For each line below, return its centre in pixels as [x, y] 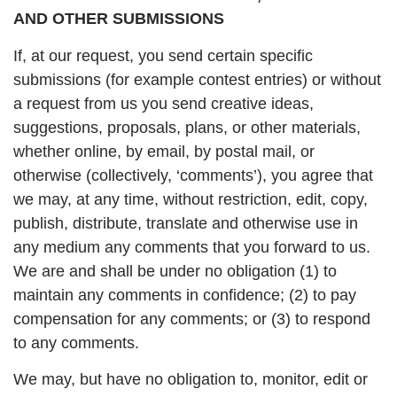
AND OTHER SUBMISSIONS [119, 19]
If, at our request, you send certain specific [163, 55]
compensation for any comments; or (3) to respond [192, 319]
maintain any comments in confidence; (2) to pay [185, 295]
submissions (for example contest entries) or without [197, 79]
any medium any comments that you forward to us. [192, 247]
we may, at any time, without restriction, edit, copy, [191, 199]
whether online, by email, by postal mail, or [164, 151]
